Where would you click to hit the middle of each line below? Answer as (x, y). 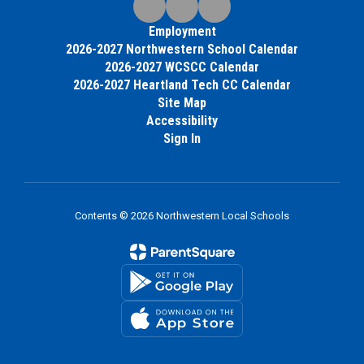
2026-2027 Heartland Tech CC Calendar (182, 84)
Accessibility (182, 120)
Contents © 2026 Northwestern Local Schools (182, 215)
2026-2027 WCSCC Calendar (182, 67)
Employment (182, 31)
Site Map (182, 102)
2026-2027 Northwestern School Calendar (182, 49)
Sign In (182, 138)
